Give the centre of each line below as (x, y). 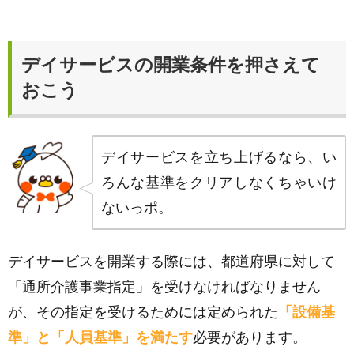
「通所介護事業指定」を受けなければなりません (164, 287)
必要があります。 (250, 337)
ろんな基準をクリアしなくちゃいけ (219, 183)
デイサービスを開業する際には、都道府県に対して (171, 262)
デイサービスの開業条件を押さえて (171, 65)
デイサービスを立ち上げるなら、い (219, 157)
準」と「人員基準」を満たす (100, 337)
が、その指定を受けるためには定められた (143, 312)
